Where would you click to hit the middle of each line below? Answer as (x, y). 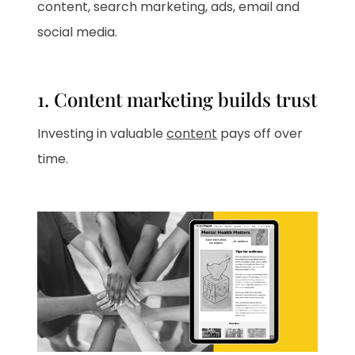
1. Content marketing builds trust (177, 99)
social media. (78, 32)
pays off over (260, 134)
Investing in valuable (102, 134)
